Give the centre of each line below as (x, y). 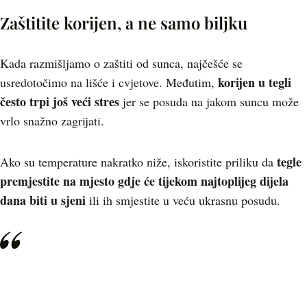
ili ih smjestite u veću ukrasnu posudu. (183, 200)
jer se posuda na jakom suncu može (209, 101)
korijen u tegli (255, 82)
